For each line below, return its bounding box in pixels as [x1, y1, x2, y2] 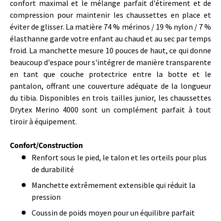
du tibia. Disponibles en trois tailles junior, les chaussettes [10, 92, 211, 103]
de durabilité [32, 164, 74, 174]
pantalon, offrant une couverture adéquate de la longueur [10, 80, 211, 91]
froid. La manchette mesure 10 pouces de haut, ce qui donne [10, 45, 211, 55]
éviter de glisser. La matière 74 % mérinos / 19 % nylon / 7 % [10, 21, 211, 32]
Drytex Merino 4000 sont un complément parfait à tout [10, 104, 211, 114]
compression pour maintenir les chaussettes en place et [10, 9, 211, 20]
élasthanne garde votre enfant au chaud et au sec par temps [10, 33, 211, 43]
